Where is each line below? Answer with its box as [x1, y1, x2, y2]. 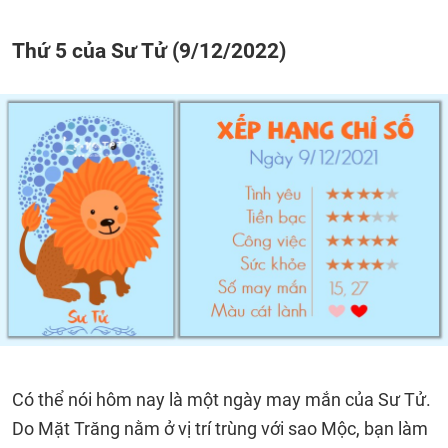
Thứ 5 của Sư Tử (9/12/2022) [12, 38, 286, 63]
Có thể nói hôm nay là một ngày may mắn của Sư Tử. [12, 389, 431, 410]
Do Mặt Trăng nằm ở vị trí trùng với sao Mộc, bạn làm [12, 418, 428, 439]
